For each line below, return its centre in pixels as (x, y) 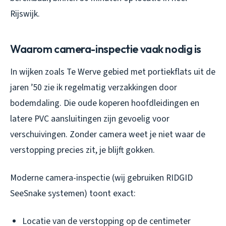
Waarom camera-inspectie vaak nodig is (106, 49)
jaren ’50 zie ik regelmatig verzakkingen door (94, 88)
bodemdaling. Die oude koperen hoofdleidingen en (105, 103)
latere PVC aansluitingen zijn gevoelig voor (90, 119)
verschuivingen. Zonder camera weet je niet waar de (108, 135)
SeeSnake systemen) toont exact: (73, 194)
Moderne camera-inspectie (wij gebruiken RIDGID (101, 178)
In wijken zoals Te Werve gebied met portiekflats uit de (113, 72)
